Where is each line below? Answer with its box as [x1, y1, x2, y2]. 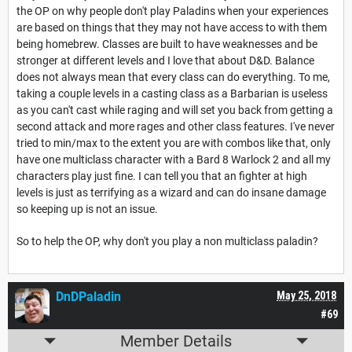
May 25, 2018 [277, 289, 336, 302]
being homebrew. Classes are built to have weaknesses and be [16, 38, 317, 51]
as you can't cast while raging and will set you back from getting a [16, 104, 333, 117]
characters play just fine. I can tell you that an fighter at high [16, 170, 307, 183]
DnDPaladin [56, 289, 121, 305]
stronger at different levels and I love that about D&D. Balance [16, 54, 314, 68]
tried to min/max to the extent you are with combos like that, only [16, 137, 331, 150]
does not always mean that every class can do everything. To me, [16, 71, 330, 84]
